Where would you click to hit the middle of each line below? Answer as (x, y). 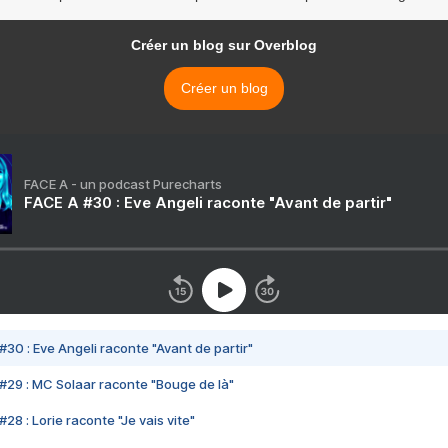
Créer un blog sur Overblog (224, 45)
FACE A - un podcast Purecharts (123, 184)
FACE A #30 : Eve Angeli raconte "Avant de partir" (208, 203)
